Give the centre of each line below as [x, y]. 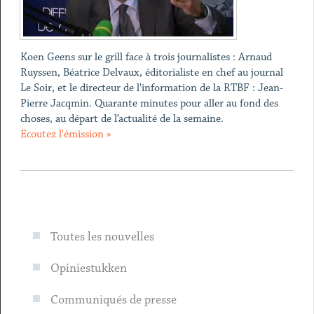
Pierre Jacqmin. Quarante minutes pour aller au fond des [149, 103]
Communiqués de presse [113, 300]
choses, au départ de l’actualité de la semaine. [122, 119]
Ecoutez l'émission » [66, 134]
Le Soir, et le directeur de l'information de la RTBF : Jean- [151, 88]
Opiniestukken [88, 268]
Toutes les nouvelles [102, 237]
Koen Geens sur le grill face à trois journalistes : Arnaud [146, 57]
